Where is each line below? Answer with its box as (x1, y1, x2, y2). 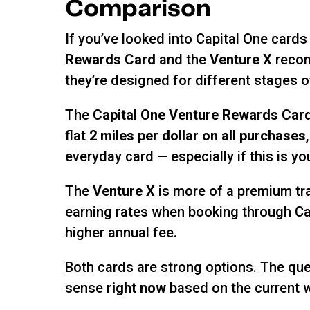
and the (156, 51, 210, 68)
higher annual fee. (65, 224, 178, 241)
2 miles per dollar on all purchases (89, 127, 307, 144)
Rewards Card (65, 51, 156, 68)
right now (107, 279, 170, 296)
